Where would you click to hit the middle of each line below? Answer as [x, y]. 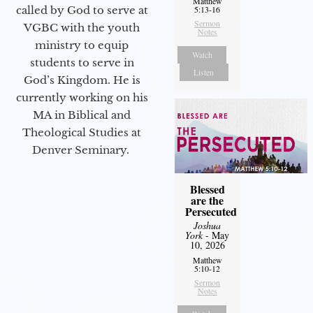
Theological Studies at [82, 133]
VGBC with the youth [82, 28]
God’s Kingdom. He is [82, 80]
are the [208, 200]
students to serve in [82, 63]
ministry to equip [82, 45]
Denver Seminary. [82, 150]
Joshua [208, 225]
